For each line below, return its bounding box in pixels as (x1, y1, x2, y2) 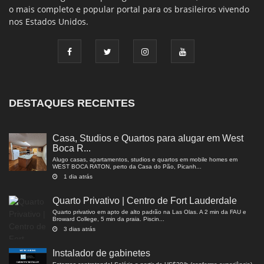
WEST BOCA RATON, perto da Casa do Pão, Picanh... (52, 163, 202, 170)
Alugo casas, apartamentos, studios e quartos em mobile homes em (52, 156, 237, 163)
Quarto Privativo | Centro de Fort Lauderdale (52, 196, 237, 206)
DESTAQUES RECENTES (9, 97, 135, 109)
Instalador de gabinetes (52, 248, 150, 258)
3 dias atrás (64, 226, 95, 232)
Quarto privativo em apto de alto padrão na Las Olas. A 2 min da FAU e (52, 209, 246, 215)
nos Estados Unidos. (9, 16, 88, 27)
